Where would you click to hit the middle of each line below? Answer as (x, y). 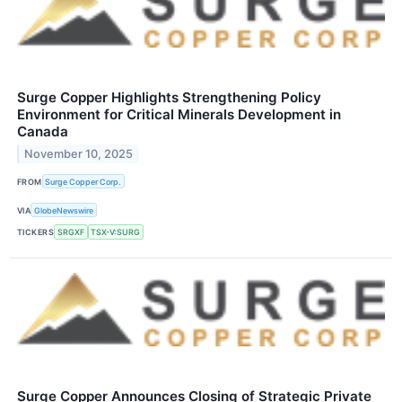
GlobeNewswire (64, 210)
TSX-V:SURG (116, 232)
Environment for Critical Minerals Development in (179, 115)
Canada (43, 132)
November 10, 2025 (79, 153)
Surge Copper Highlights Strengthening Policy (169, 98)
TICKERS (36, 232)
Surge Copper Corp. (83, 181)
